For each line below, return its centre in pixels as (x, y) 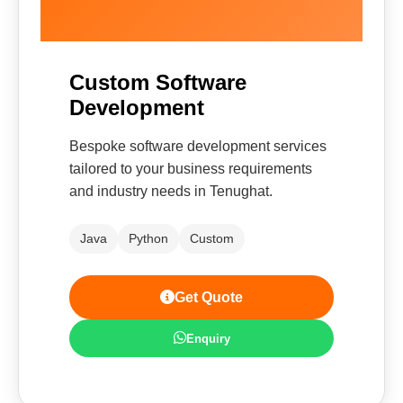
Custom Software (158, 82)
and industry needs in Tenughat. (171, 191)
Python (148, 238)
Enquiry (208, 338)
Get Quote (209, 297)
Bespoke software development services (198, 146)
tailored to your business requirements (191, 169)
